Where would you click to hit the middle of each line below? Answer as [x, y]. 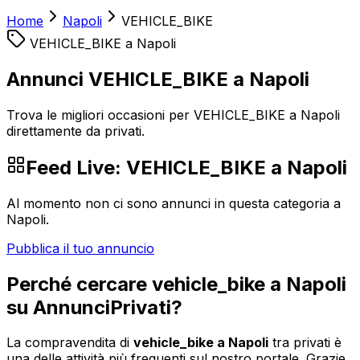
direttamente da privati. [76, 131]
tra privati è [305, 343]
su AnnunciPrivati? [94, 307]
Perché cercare [79, 284]
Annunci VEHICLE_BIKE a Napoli [158, 79]
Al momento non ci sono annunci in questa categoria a [174, 203]
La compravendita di [70, 343]
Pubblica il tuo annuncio [80, 248]
